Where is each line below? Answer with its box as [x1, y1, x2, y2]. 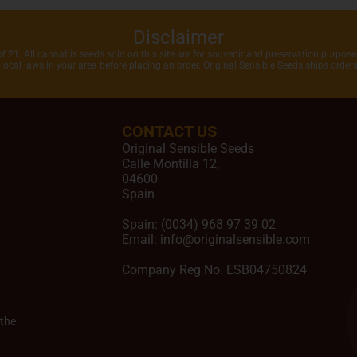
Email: [122, 232, 160, 248]
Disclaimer [133, 26, 224, 49]
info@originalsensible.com [160, 232, 310, 248]
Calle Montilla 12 [122, 156, 217, 172]
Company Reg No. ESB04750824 [122, 262, 307, 278]
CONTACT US [122, 122, 217, 142]
